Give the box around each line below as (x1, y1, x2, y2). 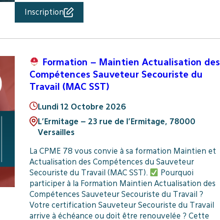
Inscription (24, 7, 64, 17)
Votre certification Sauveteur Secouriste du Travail (29, 200, 214, 210)
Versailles (37, 128, 75, 137)
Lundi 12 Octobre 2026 (37, 102, 126, 112)
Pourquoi (158, 167, 193, 177)
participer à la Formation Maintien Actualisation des (29, 178, 216, 188)
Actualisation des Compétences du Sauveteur (29, 157, 194, 166)
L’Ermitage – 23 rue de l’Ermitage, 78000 (37, 117, 195, 127)
